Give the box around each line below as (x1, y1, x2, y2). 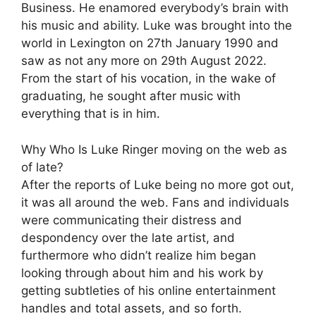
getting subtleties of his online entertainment (21, 283, 276, 298)
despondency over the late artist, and (21, 230, 235, 245)
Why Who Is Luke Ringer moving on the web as (21, 142, 287, 157)
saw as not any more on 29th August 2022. (21, 54, 267, 68)
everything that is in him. (21, 107, 160, 121)
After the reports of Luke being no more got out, (21, 177, 294, 192)
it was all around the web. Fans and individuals (21, 195, 289, 209)
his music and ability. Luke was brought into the (21, 18, 292, 33)
